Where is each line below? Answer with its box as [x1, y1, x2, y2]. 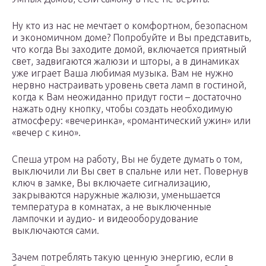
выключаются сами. [12, 225, 99, 236]
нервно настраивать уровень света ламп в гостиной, [12, 80, 246, 91]
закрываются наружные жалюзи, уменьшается [12, 189, 220, 201]
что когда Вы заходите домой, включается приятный [12, 44, 246, 55]
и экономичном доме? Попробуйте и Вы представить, [12, 32, 251, 43]
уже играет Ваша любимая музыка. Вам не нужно [12, 68, 233, 79]
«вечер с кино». [12, 127, 81, 138]
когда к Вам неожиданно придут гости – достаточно [12, 91, 242, 103]
